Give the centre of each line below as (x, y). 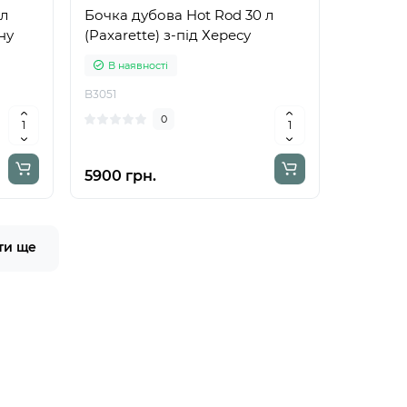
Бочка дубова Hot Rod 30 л (179, 15)
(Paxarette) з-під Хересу (168, 35)
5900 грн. (121, 175)
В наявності (139, 65)
